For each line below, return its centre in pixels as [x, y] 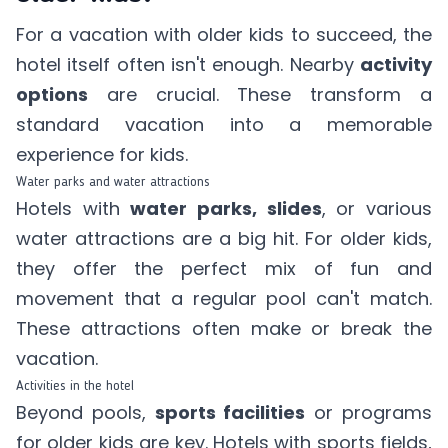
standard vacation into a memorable [224, 124]
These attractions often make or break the [224, 328]
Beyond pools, [85, 412]
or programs [369, 412]
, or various [377, 208]
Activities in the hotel [75, 386]
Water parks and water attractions [113, 182]
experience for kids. [102, 154]
